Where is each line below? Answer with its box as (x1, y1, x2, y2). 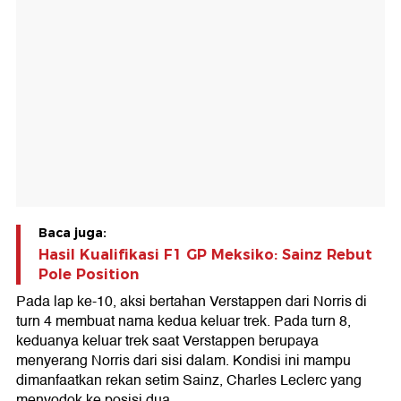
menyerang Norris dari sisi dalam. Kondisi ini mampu (16, 349, 351, 373)
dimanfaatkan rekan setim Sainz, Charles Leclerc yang (16, 369, 362, 393)
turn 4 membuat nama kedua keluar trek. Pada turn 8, (16, 310, 351, 334)
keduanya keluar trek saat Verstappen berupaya (16, 329, 319, 354)
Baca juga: (38, 225, 107, 242)
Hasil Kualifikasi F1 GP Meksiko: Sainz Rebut (38, 246, 372, 264)
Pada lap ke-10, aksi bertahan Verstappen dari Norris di (16, 290, 367, 314)
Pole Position (38, 266, 139, 284)
